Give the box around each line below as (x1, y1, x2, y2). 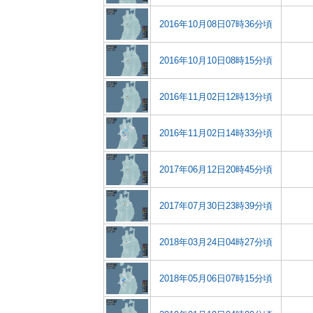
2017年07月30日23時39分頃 (159, 201, 272, 211)
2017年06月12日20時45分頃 (159, 164, 272, 175)
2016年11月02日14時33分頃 (159, 128, 272, 138)
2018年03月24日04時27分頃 (159, 237, 272, 247)
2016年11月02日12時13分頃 (159, 92, 272, 102)
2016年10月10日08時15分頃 (159, 55, 272, 66)
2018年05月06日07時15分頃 (159, 273, 272, 284)
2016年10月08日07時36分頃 (159, 19, 272, 29)
